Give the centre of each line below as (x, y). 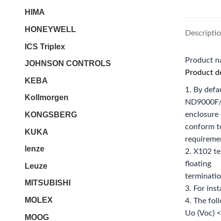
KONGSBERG (51, 115)
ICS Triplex (45, 46)
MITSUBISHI (48, 183)
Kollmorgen (47, 98)
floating (198, 164)
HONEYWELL (50, 30)
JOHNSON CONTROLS (68, 64)
